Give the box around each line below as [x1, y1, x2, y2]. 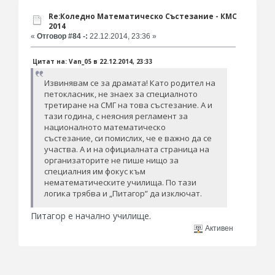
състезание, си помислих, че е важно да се [44, 132, 212, 144]
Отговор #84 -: [37, 31, 88, 41]
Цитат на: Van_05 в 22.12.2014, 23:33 [33, 57, 153, 66]
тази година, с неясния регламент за [44, 110, 188, 122]
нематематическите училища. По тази [44, 176, 197, 188]
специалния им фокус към [44, 165, 146, 177]
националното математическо [44, 121, 166, 133]
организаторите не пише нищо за [44, 154, 179, 166]
